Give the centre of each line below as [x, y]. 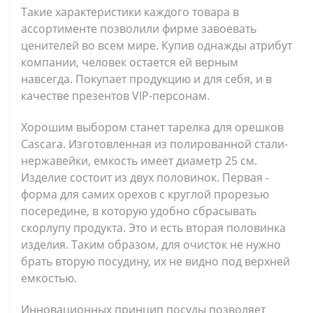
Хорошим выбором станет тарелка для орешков [152, 127]
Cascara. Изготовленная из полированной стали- [154, 144]
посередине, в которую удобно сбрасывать [139, 211]
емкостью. [49, 278]
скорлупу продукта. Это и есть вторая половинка [153, 227]
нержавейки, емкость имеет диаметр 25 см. [139, 160]
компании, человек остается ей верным [130, 62]
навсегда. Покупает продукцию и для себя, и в [146, 79]
